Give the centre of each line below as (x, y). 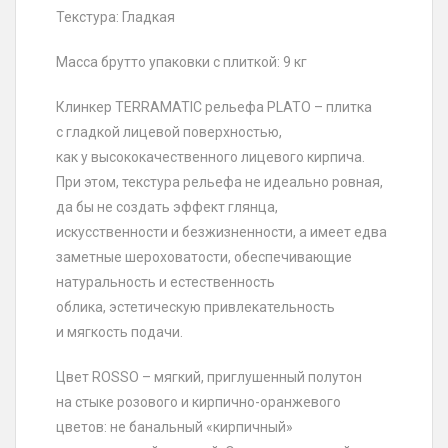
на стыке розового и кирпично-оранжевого (198, 401)
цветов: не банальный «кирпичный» (174, 426)
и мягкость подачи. (119, 331)
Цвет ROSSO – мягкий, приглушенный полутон (209, 376)
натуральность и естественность (165, 281)
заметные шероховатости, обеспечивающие (204, 256)
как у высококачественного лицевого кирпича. (210, 156)
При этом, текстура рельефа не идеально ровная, (219, 181)
